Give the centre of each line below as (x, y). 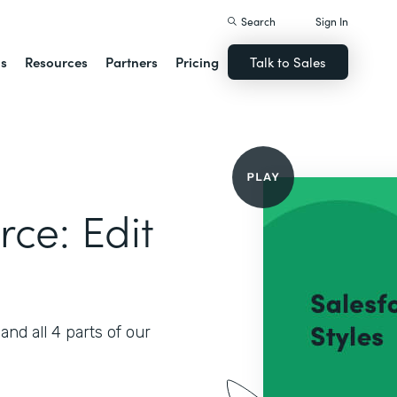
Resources (57, 62)
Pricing (198, 62)
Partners (132, 62)
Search (259, 21)
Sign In (332, 21)
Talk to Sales (288, 62)
